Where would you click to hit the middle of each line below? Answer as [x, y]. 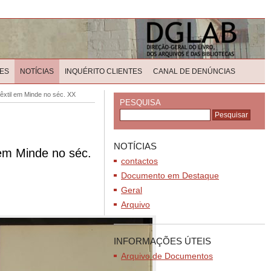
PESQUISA [140, 103]
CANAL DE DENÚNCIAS [194, 71]
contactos [139, 161]
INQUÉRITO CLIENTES [103, 71]
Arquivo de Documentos [167, 256]
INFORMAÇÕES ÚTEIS [162, 241]
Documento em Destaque [170, 175]
